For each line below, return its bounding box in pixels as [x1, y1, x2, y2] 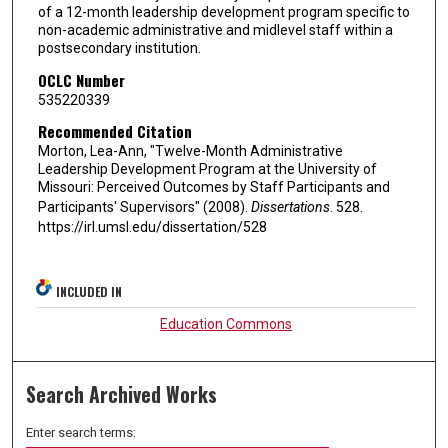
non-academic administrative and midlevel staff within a [37, 21, 393, 38]
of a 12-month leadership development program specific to [37, 3, 410, 20]
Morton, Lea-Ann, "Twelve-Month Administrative [37, 143, 343, 160]
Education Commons [160, 315, 293, 332]
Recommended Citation [37, 120, 192, 143]
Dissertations [250, 199, 330, 216]
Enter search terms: [26, 424, 137, 440]
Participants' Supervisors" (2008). [37, 199, 251, 216]
